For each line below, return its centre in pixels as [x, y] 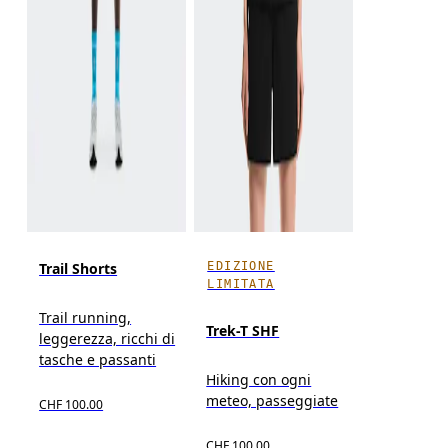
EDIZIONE [241, 266]
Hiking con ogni [259, 380]
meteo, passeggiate [272, 401]
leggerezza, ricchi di [107, 339]
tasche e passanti [98, 360]
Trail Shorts [78, 269]
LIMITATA [241, 284]
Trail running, [85, 318]
